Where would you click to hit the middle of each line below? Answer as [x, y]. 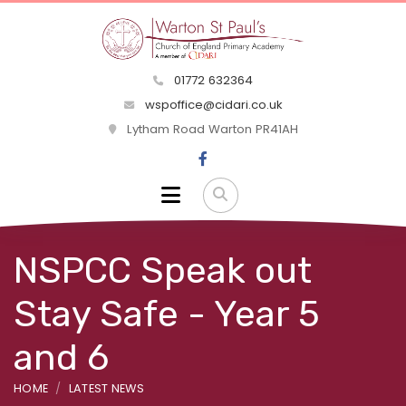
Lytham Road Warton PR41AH [210, 130]
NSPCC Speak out [163, 270]
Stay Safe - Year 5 [167, 314]
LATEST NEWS [106, 388]
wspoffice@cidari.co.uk [212, 105]
